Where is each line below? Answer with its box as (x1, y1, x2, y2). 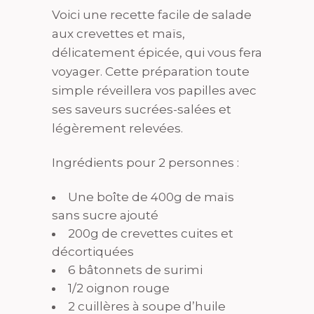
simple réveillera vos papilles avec (52, 83, 257, 98)
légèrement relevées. (52, 121, 183, 136)
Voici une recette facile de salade (52, 8, 252, 22)
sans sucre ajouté (52, 208, 158, 223)
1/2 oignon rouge (68, 281, 170, 296)
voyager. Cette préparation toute (52, 64, 250, 79)
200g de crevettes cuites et (68, 226, 233, 241)
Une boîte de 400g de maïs (68, 190, 234, 205)
